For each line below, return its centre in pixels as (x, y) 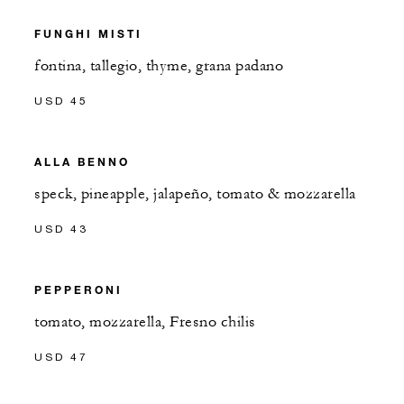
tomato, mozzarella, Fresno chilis (145, 322)
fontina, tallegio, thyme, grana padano (159, 66)
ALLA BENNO (82, 162)
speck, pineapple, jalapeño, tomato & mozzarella (195, 194)
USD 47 (61, 357)
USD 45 (61, 101)
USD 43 (61, 229)
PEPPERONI (78, 290)
